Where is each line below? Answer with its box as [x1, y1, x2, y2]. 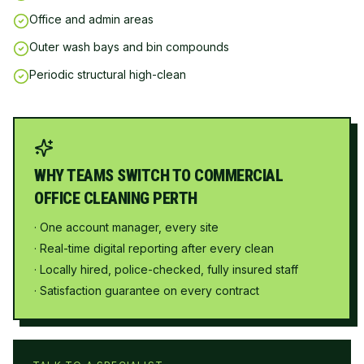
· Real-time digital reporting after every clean [34, 241, 274, 255]
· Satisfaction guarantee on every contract [34, 284, 259, 297]
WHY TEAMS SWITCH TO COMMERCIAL [34, 166, 283, 185]
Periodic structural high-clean [29, 67, 186, 81]
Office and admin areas [29, 12, 154, 26]
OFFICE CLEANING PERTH [34, 188, 197, 208]
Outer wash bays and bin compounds [29, 40, 229, 54]
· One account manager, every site [34, 220, 219, 234]
